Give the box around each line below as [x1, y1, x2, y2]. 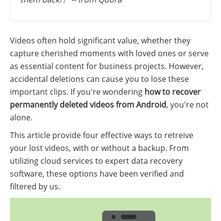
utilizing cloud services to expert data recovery [10, 155, 183, 167]
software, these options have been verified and [10, 168, 184, 180]
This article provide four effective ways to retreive [10, 130, 193, 141]
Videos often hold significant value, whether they [10, 35, 190, 46]
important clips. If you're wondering [10, 86, 145, 98]
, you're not [166, 99, 209, 110]
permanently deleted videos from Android [10, 99, 166, 110]
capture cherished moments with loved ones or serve [10, 48, 209, 59]
